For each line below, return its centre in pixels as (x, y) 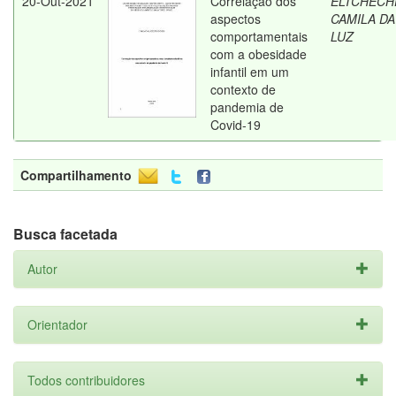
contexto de (243, 89)
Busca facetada (65, 234)
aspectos (236, 19)
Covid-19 (236, 125)
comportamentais (259, 36)
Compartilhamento (76, 175)
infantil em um (250, 72)
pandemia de (247, 107)
